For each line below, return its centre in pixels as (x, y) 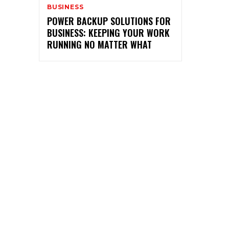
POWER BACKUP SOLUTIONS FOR (109, 21)
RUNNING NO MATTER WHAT (99, 44)
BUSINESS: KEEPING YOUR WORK (108, 32)
